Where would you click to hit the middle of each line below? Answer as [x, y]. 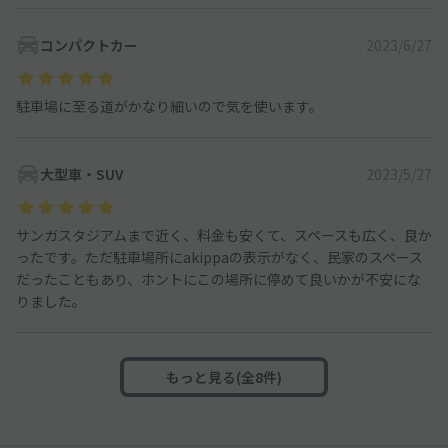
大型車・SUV [81, 173]
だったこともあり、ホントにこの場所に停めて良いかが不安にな [218, 278]
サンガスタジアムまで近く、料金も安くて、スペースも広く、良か [224, 234]
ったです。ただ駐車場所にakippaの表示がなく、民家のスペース [219, 256]
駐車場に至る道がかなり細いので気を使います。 [169, 105]
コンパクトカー [89, 44]
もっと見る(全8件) [224, 376]
